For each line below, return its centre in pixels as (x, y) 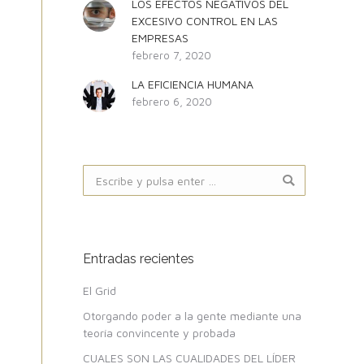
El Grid (100, 290)
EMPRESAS (160, 38)
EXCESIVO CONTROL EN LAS (205, 21)
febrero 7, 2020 (171, 55)
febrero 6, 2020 (172, 102)
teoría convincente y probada (159, 333)
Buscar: (102, 173)
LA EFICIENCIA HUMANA (193, 84)
